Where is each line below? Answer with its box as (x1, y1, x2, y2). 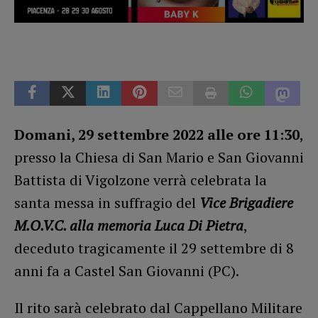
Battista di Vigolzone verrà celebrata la (14, 170, 267, 190)
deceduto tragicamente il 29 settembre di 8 (14, 238, 294, 258)
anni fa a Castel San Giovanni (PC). (14, 261, 239, 280)
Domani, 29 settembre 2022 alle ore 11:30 (14, 124, 300, 144)
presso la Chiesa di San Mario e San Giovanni (14, 147, 304, 167)
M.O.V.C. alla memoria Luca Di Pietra (14, 215, 243, 235)
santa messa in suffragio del (14, 192, 199, 212)
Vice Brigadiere (199, 192, 293, 212)
